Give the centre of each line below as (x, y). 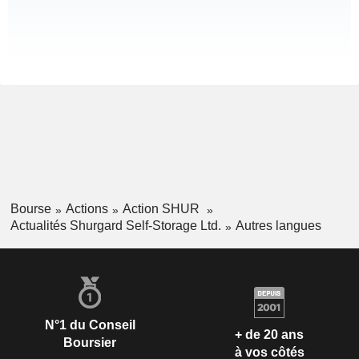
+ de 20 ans (269, 335)
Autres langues (278, 225)
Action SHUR (162, 209)
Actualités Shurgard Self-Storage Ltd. (115, 225)
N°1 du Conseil (90, 325)
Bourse (30, 209)
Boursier (90, 342)
